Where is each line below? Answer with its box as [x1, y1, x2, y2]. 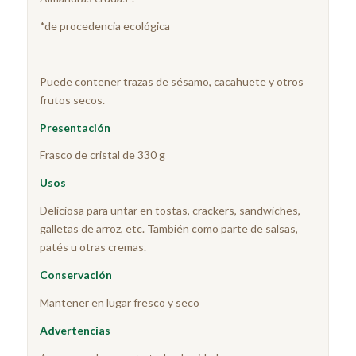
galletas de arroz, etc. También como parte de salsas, [39, 222, 298, 236]
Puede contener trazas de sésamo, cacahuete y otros [39, 74, 304, 88]
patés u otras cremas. [39, 240, 146, 254]
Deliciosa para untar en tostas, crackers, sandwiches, [39, 203, 300, 218]
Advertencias [39, 323, 110, 337]
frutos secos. [39, 92, 105, 106]
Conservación [39, 268, 112, 282]
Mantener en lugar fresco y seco [39, 295, 199, 309]
